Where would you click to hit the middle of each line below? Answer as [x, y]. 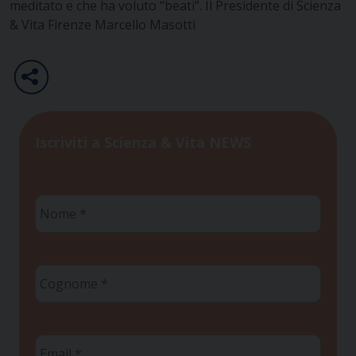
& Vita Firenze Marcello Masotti [103, 24]
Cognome [65, 272]
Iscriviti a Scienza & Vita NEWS [143, 143]
